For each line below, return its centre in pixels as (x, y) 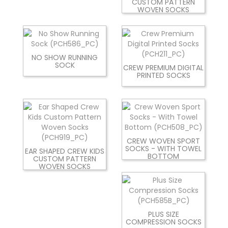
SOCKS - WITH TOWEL (163, 148)
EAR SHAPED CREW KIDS (65, 151)
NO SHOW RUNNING (65, 57)
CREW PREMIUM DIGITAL (163, 67)
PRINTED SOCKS (163, 75)
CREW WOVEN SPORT (163, 141)
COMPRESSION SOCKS (163, 222)
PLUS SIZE (163, 214)
